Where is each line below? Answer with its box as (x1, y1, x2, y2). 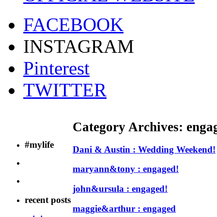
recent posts (25, 194, 71, 205)
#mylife (25, 139, 54, 150)
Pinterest (23, 57, 90, 78)
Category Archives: (73, 119, 186, 134)
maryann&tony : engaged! (73, 164, 179, 174)
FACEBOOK (23, 14, 124, 35)
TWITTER (23, 79, 107, 100)
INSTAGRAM (23, 35, 134, 57)
